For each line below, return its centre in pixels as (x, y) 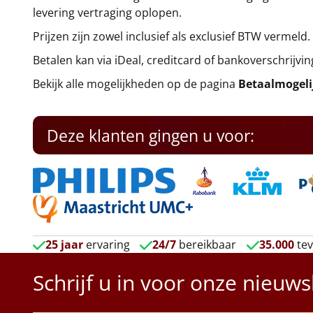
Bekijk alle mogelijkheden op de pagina (136, 84)
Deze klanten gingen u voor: (151, 136)
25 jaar (64, 245)
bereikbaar (208, 245)
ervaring (107, 245)
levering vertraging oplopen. (107, 13)
